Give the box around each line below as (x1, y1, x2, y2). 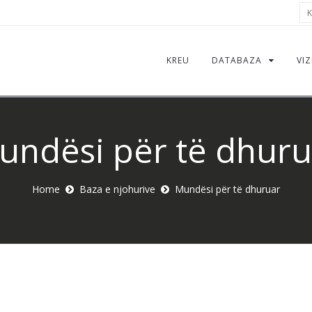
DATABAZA (212, 54, 262, 66)
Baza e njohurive (79, 182, 155, 196)
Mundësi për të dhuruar (175, 182, 280, 196)
